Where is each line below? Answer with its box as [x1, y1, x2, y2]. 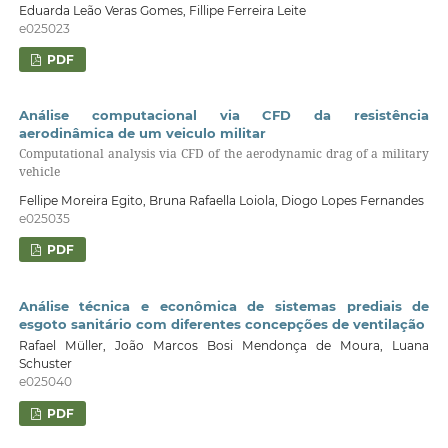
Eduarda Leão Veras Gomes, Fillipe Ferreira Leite [18, 2, 306, 18]
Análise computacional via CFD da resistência [18, 107, 430, 124]
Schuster [18, 356, 72, 372]
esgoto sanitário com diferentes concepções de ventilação [18, 315, 425, 332]
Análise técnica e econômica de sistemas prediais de [18, 297, 430, 314]
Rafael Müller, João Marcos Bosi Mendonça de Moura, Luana [18, 338, 430, 354]
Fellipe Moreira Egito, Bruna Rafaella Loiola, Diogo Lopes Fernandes [18, 193, 424, 209]
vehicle [18, 163, 60, 181]
